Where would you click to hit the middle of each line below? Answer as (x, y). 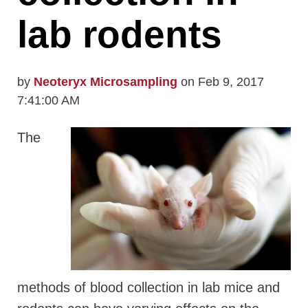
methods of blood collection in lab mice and (148, 288)
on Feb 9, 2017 (221, 82)
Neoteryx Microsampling (106, 82)
